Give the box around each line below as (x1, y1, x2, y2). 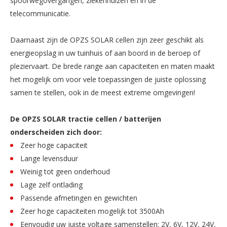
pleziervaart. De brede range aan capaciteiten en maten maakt (10, 61, 215, 71)
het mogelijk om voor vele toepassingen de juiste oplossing (10, 74, 206, 84)
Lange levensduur (20, 153, 78, 163)
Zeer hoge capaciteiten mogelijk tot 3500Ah (20, 206, 164, 216)
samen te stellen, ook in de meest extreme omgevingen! (10, 87, 195, 97)
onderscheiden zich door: (10, 127, 102, 137)
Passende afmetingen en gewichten (20, 193, 137, 203)
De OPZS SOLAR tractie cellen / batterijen (10, 113, 161, 124)
